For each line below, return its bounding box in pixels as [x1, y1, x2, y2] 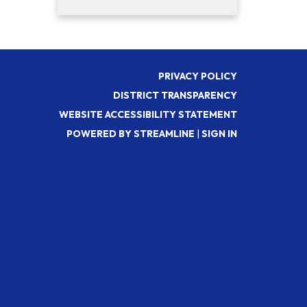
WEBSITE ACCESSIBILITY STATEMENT [59, 108, 237, 121]
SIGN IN [201, 127, 237, 140]
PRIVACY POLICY [158, 70, 237, 82]
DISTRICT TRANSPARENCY [113, 89, 237, 101]
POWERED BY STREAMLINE [66, 127, 195, 140]
